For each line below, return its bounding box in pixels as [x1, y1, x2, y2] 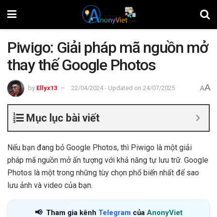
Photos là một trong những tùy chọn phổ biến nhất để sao [7, 168, 199, 177]
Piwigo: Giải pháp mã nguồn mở [7, 38, 208, 57]
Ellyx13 [36, 84, 57, 92]
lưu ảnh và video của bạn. [7, 180, 93, 190]
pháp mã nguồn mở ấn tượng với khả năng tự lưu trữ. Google [7, 155, 208, 165]
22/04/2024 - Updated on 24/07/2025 [71, 84, 175, 92]
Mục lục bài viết [26, 111, 100, 124]
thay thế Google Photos [7, 56, 155, 74]
